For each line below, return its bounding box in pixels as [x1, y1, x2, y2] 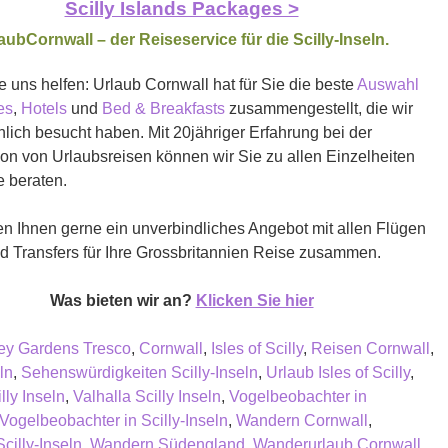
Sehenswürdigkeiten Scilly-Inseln [20, 363, 258, 381]
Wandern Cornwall [235, 411, 368, 429]
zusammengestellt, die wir [224, 99, 413, 117]
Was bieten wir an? [49, 291, 196, 309]
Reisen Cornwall [310, 339, 430, 357]
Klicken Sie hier [195, 291, 314, 309]
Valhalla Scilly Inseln [72, 387, 221, 405]
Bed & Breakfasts [101, 99, 225, 117]
